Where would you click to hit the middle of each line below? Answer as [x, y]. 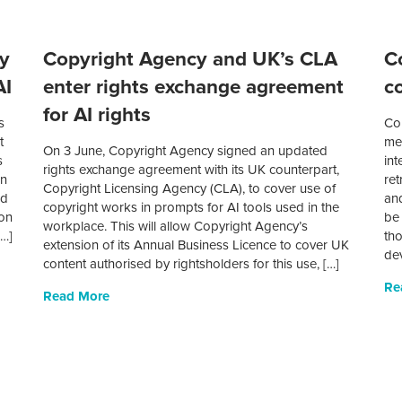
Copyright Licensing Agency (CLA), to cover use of [190, 189]
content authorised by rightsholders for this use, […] [192, 264]
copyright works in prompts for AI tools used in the [192, 208]
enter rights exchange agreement [194, 87]
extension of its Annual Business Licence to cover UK [197, 245]
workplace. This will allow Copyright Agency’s [176, 227]
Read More [77, 297]
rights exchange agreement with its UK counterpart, [192, 170]
